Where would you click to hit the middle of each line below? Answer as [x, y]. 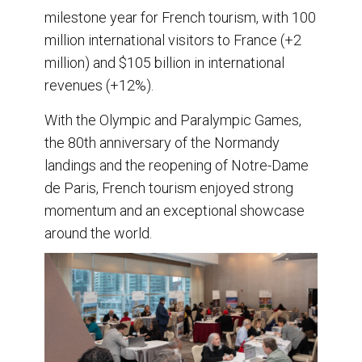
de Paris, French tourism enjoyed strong [169, 187]
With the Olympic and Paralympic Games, [173, 120]
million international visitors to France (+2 [173, 40]
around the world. [98, 233]
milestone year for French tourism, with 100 [180, 17]
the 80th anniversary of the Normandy [162, 142]
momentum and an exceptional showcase [175, 210]
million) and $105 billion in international [164, 62]
